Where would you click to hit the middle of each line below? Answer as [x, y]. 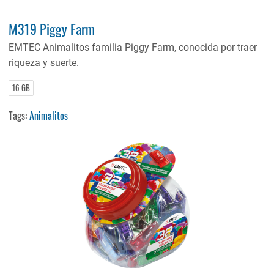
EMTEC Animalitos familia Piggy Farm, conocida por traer [133, 47]
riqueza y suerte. [44, 62]
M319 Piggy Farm [52, 28]
